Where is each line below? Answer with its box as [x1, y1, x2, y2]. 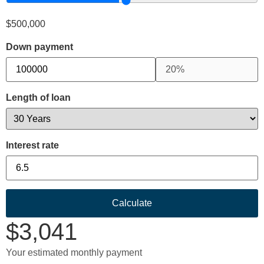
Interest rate [6, 140, 59, 151]
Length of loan [6, 93, 71, 103]
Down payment [6, 42, 73, 52]
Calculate [112, 197, 152, 208]
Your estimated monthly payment [6, 247, 142, 258]
